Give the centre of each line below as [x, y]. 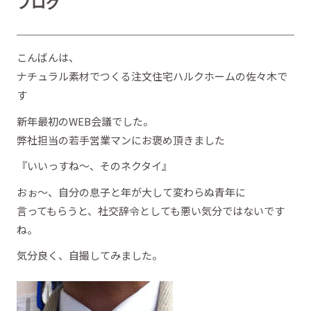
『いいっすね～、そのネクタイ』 [94, 166]
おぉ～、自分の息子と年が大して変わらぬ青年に [131, 192]
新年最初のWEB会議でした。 [85, 121]
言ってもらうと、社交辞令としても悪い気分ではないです [151, 210]
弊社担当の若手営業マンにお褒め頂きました [121, 140]
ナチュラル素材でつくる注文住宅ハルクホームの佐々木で [152, 76]
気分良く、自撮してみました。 [90, 255]
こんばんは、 [48, 57]
